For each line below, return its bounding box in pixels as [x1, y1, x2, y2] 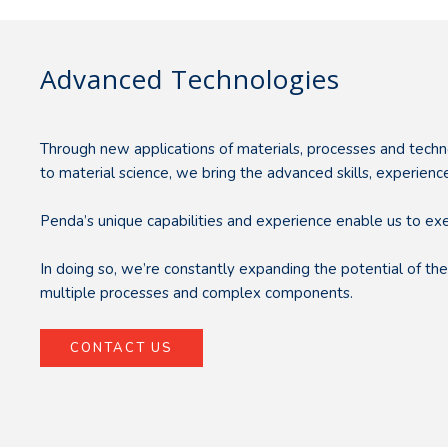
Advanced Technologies [40, 60, 341, 97]
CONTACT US [70, 338, 174, 357]
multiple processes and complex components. [40, 282, 354, 303]
